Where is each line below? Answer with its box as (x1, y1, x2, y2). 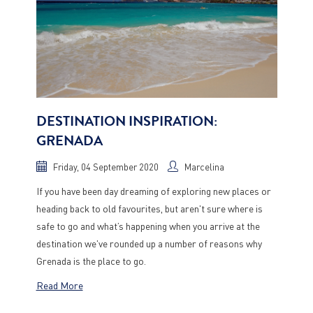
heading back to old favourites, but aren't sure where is (36, 202, 263, 214)
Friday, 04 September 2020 (52, 161, 159, 173)
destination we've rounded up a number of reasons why (36, 237, 262, 249)
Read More (36, 279, 83, 291)
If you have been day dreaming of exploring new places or (36, 184, 271, 197)
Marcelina (184, 161, 224, 173)
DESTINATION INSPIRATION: (36, 111, 217, 131)
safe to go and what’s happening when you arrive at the (36, 219, 260, 232)
